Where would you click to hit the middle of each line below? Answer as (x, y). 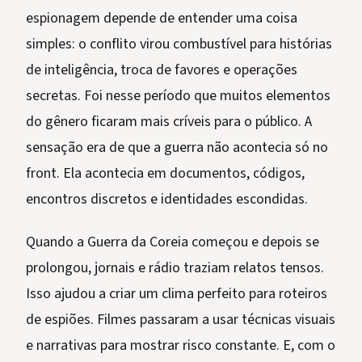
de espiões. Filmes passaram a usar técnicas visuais (181, 320)
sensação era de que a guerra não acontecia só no (177, 148)
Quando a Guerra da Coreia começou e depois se (173, 242)
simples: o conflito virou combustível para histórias (179, 44)
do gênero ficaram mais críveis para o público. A (169, 122)
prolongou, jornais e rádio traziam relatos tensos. (175, 268)
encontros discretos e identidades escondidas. (167, 200)
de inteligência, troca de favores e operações (162, 70)
